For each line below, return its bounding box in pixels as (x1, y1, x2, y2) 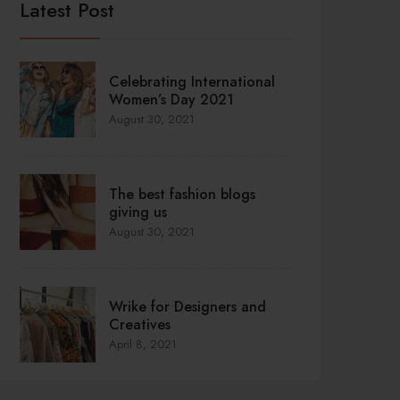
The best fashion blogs (109, 184, 255, 204)
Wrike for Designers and (109, 296, 266, 317)
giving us (109, 202, 167, 222)
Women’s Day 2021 (109, 89, 234, 110)
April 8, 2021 (109, 336, 177, 353)
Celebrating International (109, 71, 275, 92)
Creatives (109, 314, 171, 335)
